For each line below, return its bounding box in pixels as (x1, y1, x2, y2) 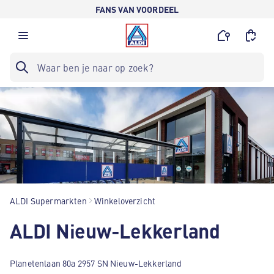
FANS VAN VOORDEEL (95, 3, 179, 15)
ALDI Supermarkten (10, 194, 87, 207)
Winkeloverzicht (94, 194, 156, 207)
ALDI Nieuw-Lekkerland (10, 216, 220, 244)
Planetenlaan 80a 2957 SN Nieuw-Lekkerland (10, 257, 182, 269)
